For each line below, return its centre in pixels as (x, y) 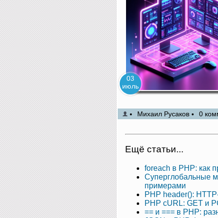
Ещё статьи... (154, 149)
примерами (165, 185)
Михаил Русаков (163, 114)
